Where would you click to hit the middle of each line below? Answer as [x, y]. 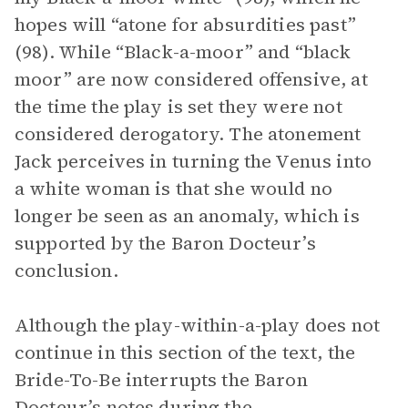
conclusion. [66, 270]
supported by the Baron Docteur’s [165, 243]
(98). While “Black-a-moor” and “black [183, 52]
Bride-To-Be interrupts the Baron [161, 380]
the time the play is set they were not [178, 107]
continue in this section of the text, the [185, 352]
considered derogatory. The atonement [188, 134]
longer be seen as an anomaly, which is [187, 216]
